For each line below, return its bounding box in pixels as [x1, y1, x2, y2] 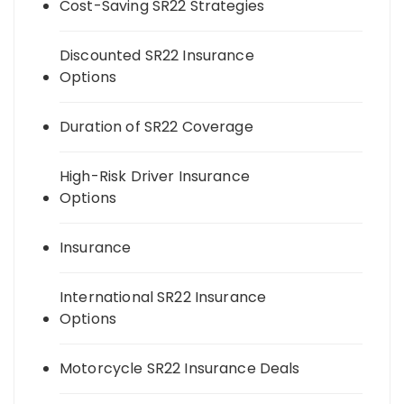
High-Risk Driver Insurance [60, 166, 250, 188]
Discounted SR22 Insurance [60, 45, 254, 67]
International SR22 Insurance [60, 287, 267, 308]
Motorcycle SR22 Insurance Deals [60, 358, 300, 380]
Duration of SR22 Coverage [60, 116, 253, 138]
